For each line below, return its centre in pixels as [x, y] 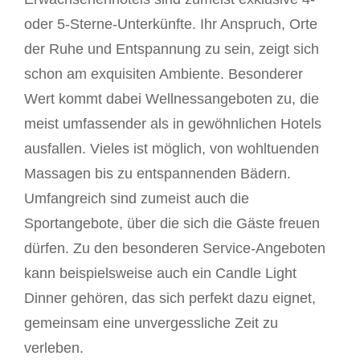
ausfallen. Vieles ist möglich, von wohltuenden [172, 149]
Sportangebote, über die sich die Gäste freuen [172, 224]
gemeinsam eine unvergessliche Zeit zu [151, 323]
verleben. [54, 348]
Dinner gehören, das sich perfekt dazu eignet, [170, 299]
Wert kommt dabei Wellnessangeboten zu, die [172, 99]
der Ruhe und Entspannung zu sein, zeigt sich [172, 49]
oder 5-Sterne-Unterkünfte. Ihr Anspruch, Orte [171, 25]
